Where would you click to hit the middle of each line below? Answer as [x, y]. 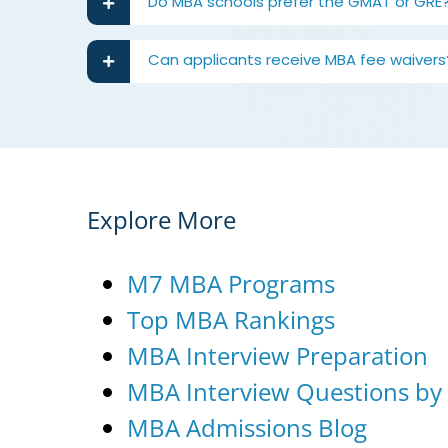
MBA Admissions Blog [246, 428]
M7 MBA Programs [230, 284]
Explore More [161, 219]
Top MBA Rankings [230, 320]
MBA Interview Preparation [277, 356]
